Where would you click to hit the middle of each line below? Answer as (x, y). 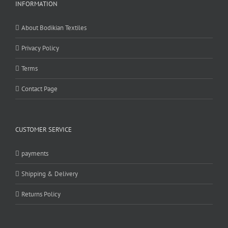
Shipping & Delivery (50, 174)
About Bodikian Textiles (54, 28)
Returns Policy (41, 194)
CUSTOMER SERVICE (44, 130)
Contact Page (39, 89)
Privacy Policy (40, 48)
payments (35, 154)
